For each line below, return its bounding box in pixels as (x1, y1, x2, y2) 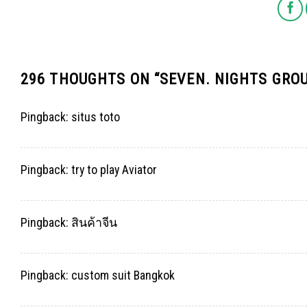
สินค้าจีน (71, 215, 117, 230)
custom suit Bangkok (71, 268, 175, 283)
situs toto (71, 110, 120, 125)
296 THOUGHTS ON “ (21, 70, 160, 88)
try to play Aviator (71, 162, 157, 177)
